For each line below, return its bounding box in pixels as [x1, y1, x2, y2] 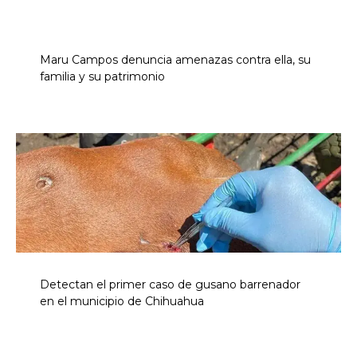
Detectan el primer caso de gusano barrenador [40, 277, 300, 292]
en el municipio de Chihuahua [40, 293, 204, 308]
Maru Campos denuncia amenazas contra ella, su [40, 52, 311, 67]
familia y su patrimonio [40, 69, 165, 84]
